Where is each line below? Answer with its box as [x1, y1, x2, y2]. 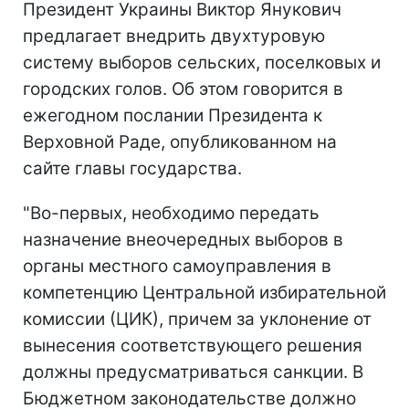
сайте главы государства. [23, 157, 242, 179]
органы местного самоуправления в [23, 255, 331, 277]
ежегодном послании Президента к [23, 104, 322, 126]
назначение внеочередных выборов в [23, 228, 343, 250]
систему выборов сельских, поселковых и [23, 51, 381, 73]
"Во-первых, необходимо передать [23, 202, 320, 224]
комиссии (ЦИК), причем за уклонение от [23, 308, 372, 330]
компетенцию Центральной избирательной [23, 281, 386, 303]
